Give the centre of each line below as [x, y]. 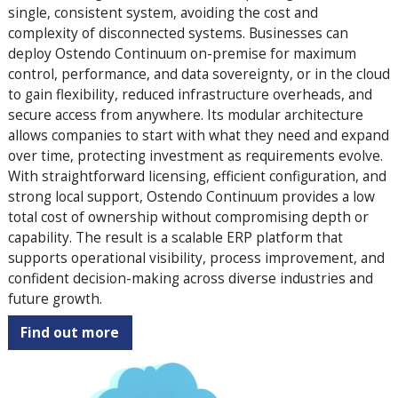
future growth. [55, 299]
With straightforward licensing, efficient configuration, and [197, 176]
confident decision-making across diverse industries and [190, 279]
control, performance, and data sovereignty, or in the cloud [199, 74]
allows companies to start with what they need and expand [198, 135]
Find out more [70, 333]
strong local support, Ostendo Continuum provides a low [191, 197]
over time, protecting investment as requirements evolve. [195, 156]
